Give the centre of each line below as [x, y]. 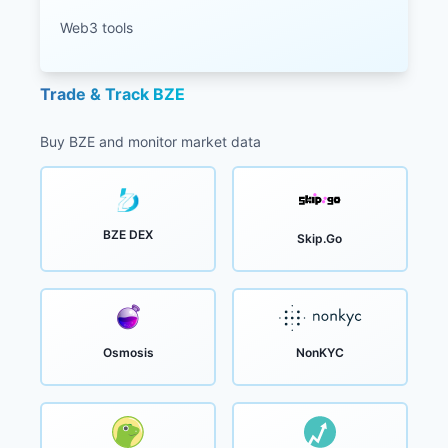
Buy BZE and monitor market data [150, 142]
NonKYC [319, 353]
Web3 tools [96, 27]
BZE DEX [128, 235]
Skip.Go [320, 239]
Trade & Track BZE [112, 93]
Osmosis [128, 353]
